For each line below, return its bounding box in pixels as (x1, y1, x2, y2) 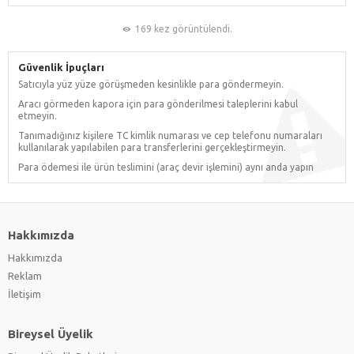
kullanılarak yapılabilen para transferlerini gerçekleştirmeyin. (18, 141, 286, 153)
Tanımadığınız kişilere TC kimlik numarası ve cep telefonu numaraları (18, 130, 322, 141)
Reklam (8, 269, 42, 281)
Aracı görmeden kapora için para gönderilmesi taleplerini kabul (18, 98, 298, 109)
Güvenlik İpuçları (18, 61, 104, 73)
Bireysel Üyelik (8, 326, 93, 341)
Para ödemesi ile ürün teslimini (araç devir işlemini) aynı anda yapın (18, 161, 314, 172)
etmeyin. (18, 110, 57, 121)
